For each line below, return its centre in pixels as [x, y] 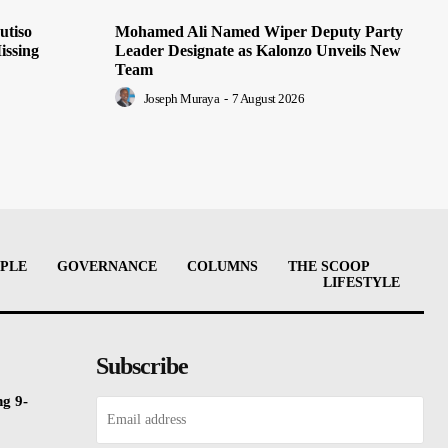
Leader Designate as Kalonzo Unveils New [258, 51]
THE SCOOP [329, 267]
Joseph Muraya [181, 99]
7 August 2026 [267, 99]
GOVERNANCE [107, 267]
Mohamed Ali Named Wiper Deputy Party [259, 32]
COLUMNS [222, 267]
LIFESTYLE [361, 283]
